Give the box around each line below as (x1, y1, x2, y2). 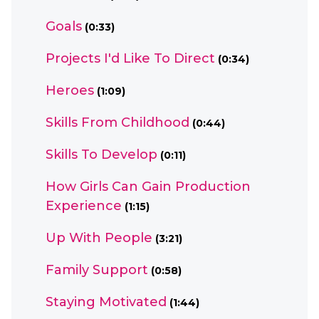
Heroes (46, 83, 94, 98)
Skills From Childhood (46, 115, 189, 130)
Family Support (46, 262, 148, 278)
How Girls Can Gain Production (46, 179, 251, 194)
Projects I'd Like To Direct (46, 51, 215, 66)
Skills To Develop (46, 147, 157, 162)
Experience (46, 198, 122, 214)
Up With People (46, 230, 152, 246)
